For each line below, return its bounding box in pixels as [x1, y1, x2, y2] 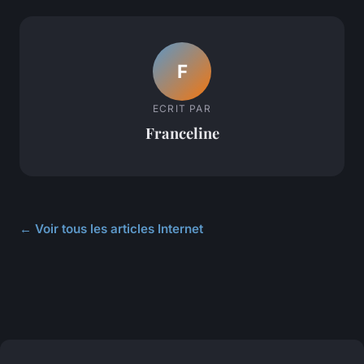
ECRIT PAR [153, 102, 211, 115]
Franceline [145, 122, 219, 143]
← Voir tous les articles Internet [19, 221, 203, 237]
